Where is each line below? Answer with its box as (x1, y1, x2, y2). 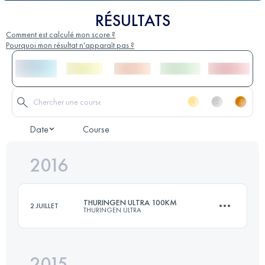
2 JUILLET (30, 201, 59, 211)
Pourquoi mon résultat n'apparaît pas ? (6, 39, 134, 50)
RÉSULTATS (95, 9, 170, 31)
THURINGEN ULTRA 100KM (83, 196, 177, 208)
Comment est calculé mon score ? (6, 28, 115, 40)
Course (83, 122, 109, 135)
